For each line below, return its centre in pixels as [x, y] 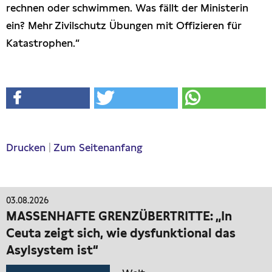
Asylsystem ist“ [52, 250]
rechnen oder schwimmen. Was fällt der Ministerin [127, 8]
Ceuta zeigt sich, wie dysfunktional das [121, 233]
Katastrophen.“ [43, 43]
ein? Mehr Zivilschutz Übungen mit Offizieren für [124, 26]
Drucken [26, 148]
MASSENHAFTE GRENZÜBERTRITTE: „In [119, 216]
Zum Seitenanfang [98, 148]
